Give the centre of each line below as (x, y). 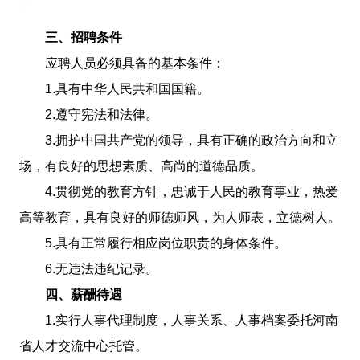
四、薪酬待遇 (83, 294)
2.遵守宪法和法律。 (101, 114)
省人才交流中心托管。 (83, 346)
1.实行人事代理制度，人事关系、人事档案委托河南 (191, 320)
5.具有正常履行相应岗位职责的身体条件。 (166, 243)
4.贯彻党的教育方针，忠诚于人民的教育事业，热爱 (191, 191)
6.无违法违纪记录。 (101, 268)
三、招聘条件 (83, 37)
